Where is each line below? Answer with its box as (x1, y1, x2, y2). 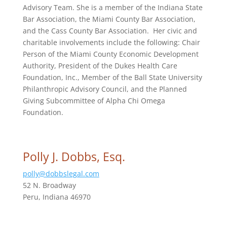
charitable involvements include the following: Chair (22, 37, 200, 47)
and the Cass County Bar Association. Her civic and (22, 26, 197, 35)
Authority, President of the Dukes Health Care (22, 61, 177, 70)
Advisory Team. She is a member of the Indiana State (22, 3, 203, 12)
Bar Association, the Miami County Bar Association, (22, 14, 196, 24)
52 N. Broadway (22, 180, 76, 190)
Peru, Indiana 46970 (22, 192, 91, 202)
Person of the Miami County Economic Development (22, 49, 199, 59)
